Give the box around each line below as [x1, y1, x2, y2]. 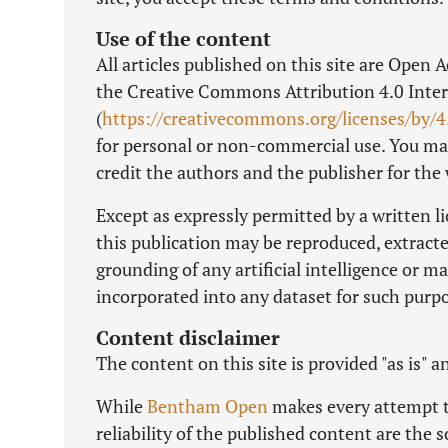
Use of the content [96, 25, 271, 52]
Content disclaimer [96, 324, 280, 351]
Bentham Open [147, 394, 268, 418]
